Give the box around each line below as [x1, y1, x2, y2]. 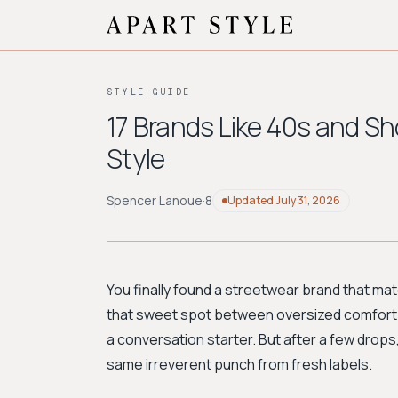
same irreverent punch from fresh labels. [107, 354, 372, 374]
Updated [227, 193, 275, 208]
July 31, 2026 [275, 193, 340, 208]
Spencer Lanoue [107, 192, 203, 209]
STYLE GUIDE [107, 87, 191, 97]
